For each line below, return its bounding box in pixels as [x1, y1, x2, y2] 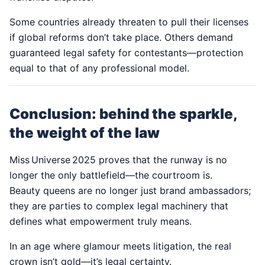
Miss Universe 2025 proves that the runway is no [9, 154, 227, 166]
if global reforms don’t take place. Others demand [9, 31, 233, 44]
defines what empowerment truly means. [9, 215, 192, 228]
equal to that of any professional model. [9, 62, 189, 75]
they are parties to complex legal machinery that [9, 200, 228, 212]
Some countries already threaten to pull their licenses [9, 16, 248, 28]
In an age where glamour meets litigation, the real [9, 240, 231, 253]
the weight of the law [9, 124, 160, 142]
